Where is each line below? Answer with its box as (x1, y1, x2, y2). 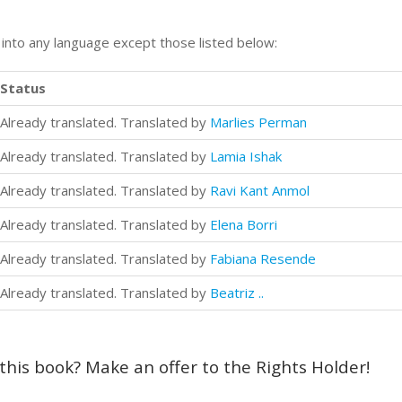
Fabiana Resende (210, 249, 316, 267)
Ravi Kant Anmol (210, 180, 310, 199)
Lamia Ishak (210, 146, 282, 165)
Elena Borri (210, 214, 277, 233)
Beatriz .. (210, 283, 264, 301)
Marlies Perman (210, 112, 307, 131)
